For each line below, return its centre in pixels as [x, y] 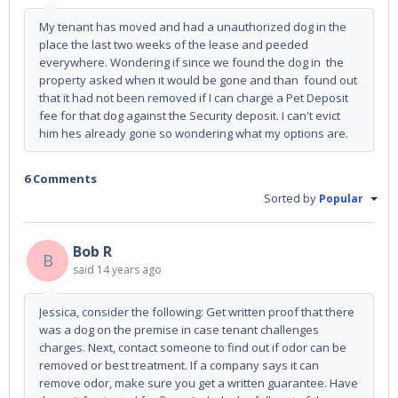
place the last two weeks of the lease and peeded [174, 44]
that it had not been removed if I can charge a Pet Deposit [194, 98]
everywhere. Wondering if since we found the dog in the [191, 62]
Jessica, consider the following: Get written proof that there [197, 312]
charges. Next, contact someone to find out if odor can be [193, 348]
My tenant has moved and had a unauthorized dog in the [193, 27]
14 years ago [129, 270]
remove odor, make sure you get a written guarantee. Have [199, 383]
